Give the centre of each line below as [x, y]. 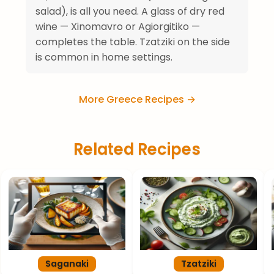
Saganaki [67, 263]
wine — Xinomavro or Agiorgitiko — [118, 26]
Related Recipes [137, 149]
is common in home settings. [104, 57]
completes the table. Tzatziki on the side [133, 42]
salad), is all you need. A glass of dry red [130, 11]
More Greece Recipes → [137, 99]
